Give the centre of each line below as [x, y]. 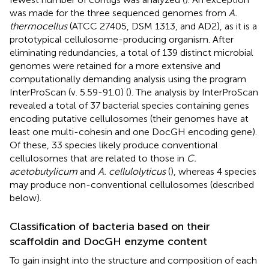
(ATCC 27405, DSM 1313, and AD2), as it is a [162, 26]
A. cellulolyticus [132, 171]
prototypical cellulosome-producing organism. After [122, 39]
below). [26, 198]
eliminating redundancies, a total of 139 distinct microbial [131, 52]
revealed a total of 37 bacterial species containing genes [129, 105]
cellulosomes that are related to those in [98, 158]
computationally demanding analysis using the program [128, 79]
